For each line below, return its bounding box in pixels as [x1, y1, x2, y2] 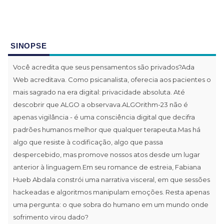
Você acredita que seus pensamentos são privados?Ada [13, 62, 194, 71]
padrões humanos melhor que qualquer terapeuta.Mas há [13, 125, 200, 133]
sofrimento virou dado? [13, 212, 88, 221]
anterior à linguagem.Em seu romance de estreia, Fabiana [13, 162, 201, 171]
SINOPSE [10, 41, 47, 50]
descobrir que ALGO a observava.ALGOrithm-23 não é [13, 100, 188, 108]
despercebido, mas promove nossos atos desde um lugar [13, 150, 200, 158]
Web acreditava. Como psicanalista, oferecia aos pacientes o [13, 75, 211, 83]
